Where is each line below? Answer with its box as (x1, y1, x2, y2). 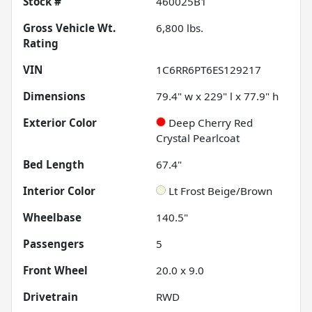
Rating (23, 36, 58, 50)
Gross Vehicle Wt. (23, 20, 116, 35)
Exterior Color (23, 115, 97, 130)
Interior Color (23, 183, 95, 198)
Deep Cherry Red (169, 115, 253, 130)
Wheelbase (23, 210, 81, 224)
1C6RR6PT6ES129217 (156, 62, 261, 77)
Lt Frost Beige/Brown (169, 183, 272, 198)
